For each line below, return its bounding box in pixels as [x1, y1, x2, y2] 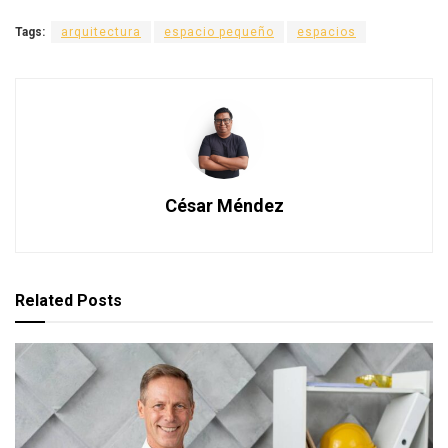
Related [15, 290, 73, 310]
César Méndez [164, 194, 284, 216]
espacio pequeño [164, 24, 274, 39]
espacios [297, 24, 356, 39]
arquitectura [61, 24, 141, 39]
